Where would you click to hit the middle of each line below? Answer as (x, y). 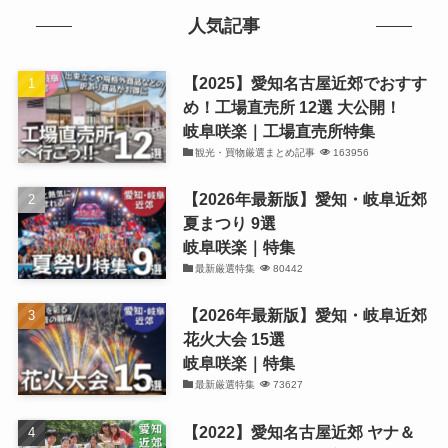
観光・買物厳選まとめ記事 (255, 153)
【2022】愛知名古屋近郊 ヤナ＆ (298, 431)
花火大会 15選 (233, 339)
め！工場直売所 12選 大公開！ (291, 107)
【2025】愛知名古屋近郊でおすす (304, 83)
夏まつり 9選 (229, 223)
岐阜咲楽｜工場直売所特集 (278, 131)
